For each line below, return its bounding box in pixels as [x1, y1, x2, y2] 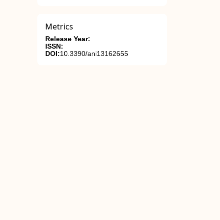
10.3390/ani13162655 [60, 50, 128, 57]
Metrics [45, 21, 73, 32]
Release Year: [45, 35, 90, 43]
